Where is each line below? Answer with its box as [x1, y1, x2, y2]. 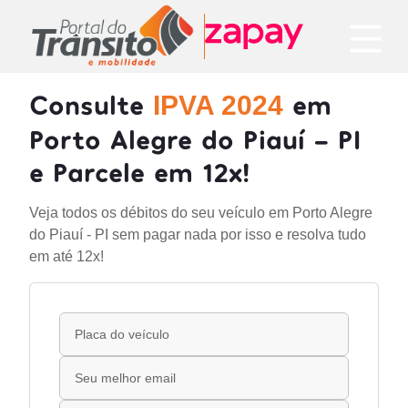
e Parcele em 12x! [29, 155, 250, 188]
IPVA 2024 [153, 90, 283, 120]
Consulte [29, 87, 153, 120]
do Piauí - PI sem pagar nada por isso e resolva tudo [29, 227, 366, 242]
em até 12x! [29, 249, 104, 264]
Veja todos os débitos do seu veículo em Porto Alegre [29, 205, 372, 220]
